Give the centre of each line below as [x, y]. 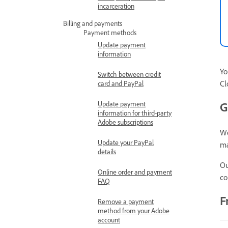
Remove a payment [126, 201]
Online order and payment [135, 172]
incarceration [116, 6]
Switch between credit [129, 74]
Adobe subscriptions [125, 122]
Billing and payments [93, 23]
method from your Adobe [134, 210]
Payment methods [110, 32]
